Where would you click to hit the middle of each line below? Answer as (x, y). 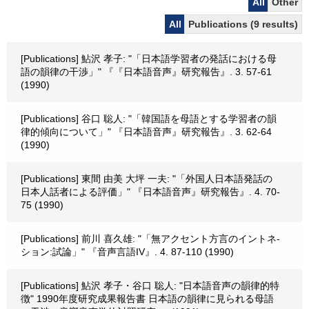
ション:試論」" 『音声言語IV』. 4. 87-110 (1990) (127, 252)
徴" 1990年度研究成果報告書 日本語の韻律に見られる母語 (147, 299)
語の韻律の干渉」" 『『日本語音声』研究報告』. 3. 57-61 (146, 72)
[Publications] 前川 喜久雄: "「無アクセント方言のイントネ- (150, 239)
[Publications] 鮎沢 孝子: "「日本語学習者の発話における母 (149, 59)
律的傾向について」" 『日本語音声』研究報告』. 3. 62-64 (146, 132)
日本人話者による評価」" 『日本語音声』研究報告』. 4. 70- (150, 192)
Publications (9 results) (243, 24)
